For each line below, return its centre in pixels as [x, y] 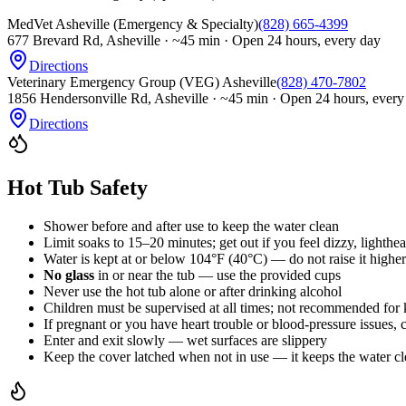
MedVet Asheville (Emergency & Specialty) [133, 24]
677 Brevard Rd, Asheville [84, 41]
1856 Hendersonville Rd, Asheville [108, 99]
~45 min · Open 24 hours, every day [276, 41]
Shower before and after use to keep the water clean [191, 226]
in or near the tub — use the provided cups [217, 275]
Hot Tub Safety [77, 188]
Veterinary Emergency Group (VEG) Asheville [142, 82]
